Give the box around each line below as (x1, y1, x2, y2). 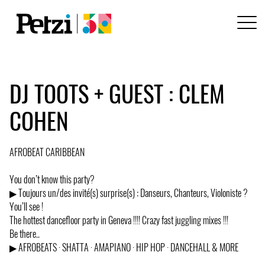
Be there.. (9, 226, 40, 241)
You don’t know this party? (9, 172, 95, 186)
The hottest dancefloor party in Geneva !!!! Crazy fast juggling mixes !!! (9, 212, 228, 227)
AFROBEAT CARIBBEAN (9, 144, 85, 159)
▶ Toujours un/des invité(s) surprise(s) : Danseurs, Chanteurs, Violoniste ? (9, 185, 248, 200)
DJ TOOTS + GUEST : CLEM (9, 76, 225, 110)
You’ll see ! (9, 199, 43, 214)
